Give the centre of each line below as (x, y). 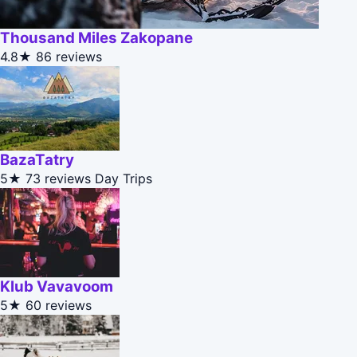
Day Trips (124, 179)
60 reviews (59, 306)
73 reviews (58, 179)
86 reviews (69, 57)
